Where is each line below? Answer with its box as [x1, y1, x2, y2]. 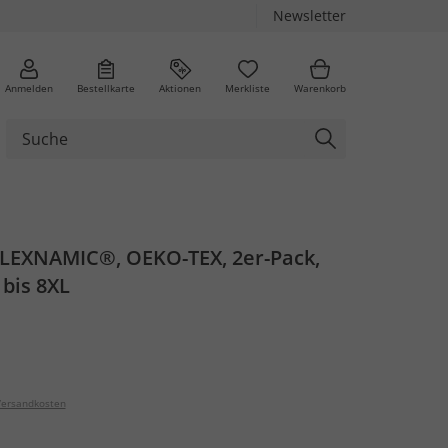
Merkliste [225, 80, 270, 95]
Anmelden [5, 80, 53, 95]
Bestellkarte [77, 80, 135, 95]
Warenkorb [294, 80, 346, 95]
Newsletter [273, 6, 346, 25]
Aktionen [159, 80, 201, 95]
